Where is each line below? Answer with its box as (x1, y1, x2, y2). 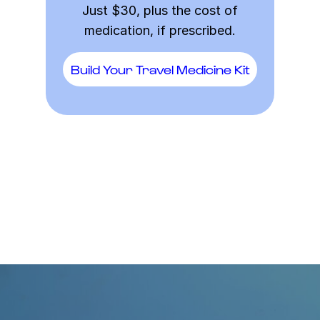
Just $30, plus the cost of (82, 3, 238, 18)
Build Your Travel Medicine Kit (70, 61, 250, 76)
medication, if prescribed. (84, 23, 236, 38)
